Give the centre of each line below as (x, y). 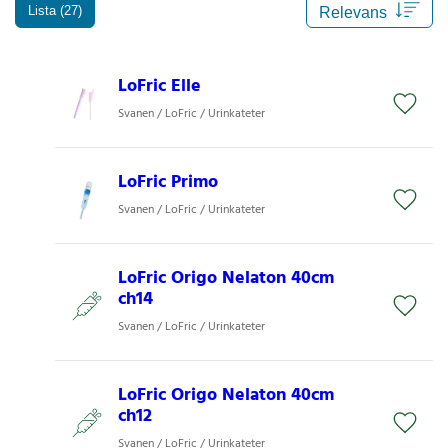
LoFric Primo (168, 183)
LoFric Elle (159, 87)
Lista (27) (55, 10)
